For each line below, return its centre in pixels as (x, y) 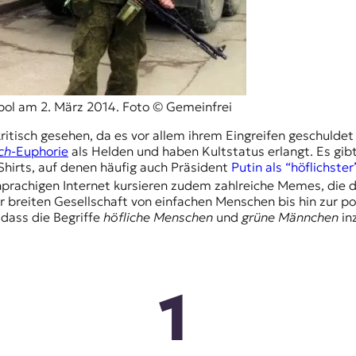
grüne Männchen (290, 217)
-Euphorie (40, 151)
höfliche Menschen (158, 217)
